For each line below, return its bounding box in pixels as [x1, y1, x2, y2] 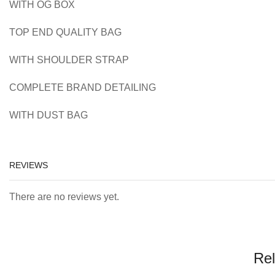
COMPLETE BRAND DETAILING [9, 82, 156, 93]
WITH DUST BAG [9, 109, 88, 120]
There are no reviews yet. [9, 191, 119, 202]
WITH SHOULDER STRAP [9, 54, 129, 65]
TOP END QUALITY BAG [9, 26, 122, 37]
